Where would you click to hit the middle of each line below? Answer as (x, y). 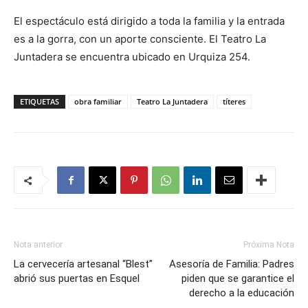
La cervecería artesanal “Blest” (83, 264)
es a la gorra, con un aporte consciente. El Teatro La (140, 39)
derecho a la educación (242, 293)
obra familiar (98, 101)
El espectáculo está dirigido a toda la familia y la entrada (149, 21)
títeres (234, 101)
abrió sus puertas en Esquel (77, 278)
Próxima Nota (269, 245)
